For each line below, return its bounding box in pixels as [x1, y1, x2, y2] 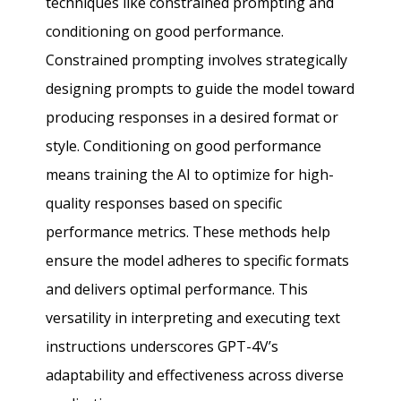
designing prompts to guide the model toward [46, 78, 355, 98]
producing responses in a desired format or [46, 107, 339, 127]
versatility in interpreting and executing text [46, 307, 341, 328]
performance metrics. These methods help [46, 221, 331, 242]
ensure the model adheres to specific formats [46, 250, 350, 270]
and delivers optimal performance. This [46, 278, 309, 299]
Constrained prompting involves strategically [46, 49, 348, 70]
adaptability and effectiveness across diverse [46, 364, 345, 385]
